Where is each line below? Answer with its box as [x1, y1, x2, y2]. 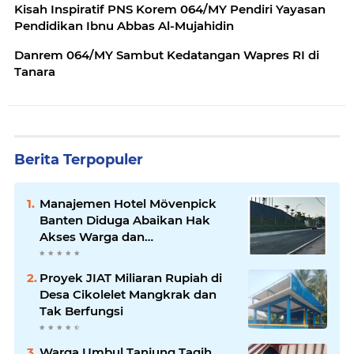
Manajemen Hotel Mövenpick [40, 195, 217, 211]
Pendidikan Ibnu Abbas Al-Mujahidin [14, 17, 234, 33]
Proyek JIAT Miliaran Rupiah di [40, 269, 222, 285]
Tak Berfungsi [40, 303, 123, 318]
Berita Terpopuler [14, 150, 143, 168]
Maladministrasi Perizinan [40, 245, 194, 261]
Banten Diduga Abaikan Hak [40, 212, 210, 228]
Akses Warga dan [40, 228, 145, 244]
